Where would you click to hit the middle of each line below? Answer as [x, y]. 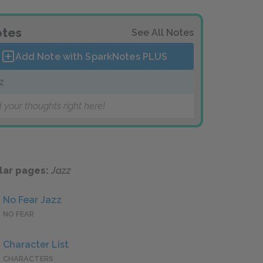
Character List [36, 245]
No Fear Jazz [32, 200]
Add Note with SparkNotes [79, 56]
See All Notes [163, 33]
